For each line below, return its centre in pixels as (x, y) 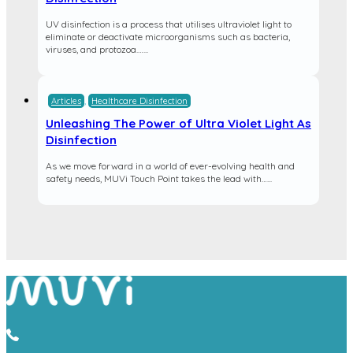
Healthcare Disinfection (139, 101)
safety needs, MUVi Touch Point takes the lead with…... (159, 178)
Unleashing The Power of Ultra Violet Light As (178, 123)
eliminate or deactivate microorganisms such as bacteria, (168, 37)
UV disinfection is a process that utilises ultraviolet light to (169, 24)
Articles (66, 101)
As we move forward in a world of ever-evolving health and (170, 166)
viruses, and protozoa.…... (97, 49)
